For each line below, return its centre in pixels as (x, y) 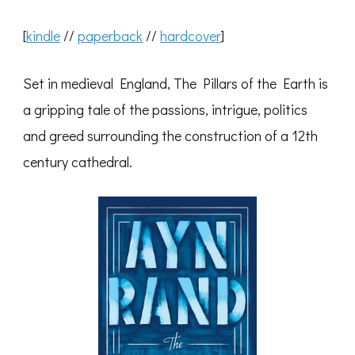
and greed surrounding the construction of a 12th (170, 136)
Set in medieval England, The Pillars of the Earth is (176, 84)
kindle (43, 36)
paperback (110, 36)
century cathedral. (78, 162)
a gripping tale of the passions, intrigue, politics (165, 110)
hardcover (191, 36)
